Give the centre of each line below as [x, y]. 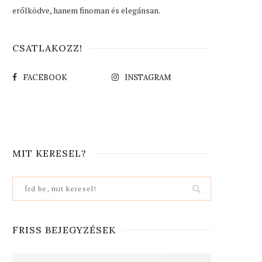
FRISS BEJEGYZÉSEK [64, 230]
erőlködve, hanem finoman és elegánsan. [86, 11]
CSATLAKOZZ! [47, 48]
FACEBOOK [45, 78]
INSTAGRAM [148, 78]
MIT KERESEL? [49, 154]
